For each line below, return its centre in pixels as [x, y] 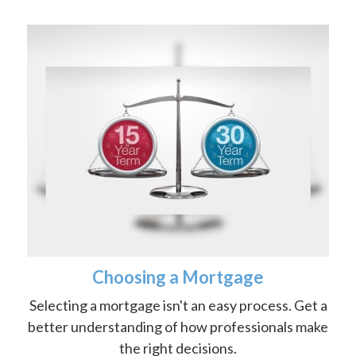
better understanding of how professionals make [178, 326]
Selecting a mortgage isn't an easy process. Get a [178, 305]
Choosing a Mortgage [178, 277]
